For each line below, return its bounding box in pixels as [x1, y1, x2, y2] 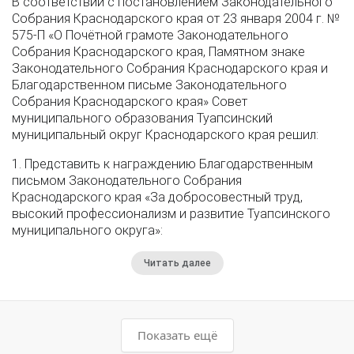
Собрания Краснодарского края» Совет [12, 94, 247, 109]
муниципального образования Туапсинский [12, 111, 273, 126]
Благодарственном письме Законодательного [12, 77, 287, 92]
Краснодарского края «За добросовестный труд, [12, 190, 303, 205]
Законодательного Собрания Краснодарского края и [12, 61, 328, 76]
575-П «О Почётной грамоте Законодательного [12, 28, 288, 43]
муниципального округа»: [12, 223, 163, 238]
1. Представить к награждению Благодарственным [12, 156, 313, 171]
